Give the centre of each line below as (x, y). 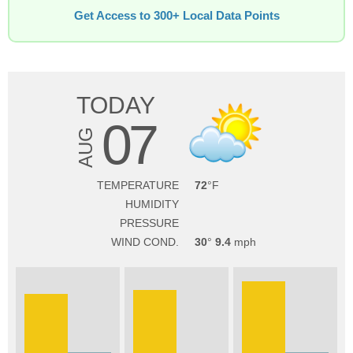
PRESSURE (149, 223)
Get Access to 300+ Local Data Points (176, 16)
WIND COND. (145, 242)
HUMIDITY (152, 204)
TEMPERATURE (138, 185)
